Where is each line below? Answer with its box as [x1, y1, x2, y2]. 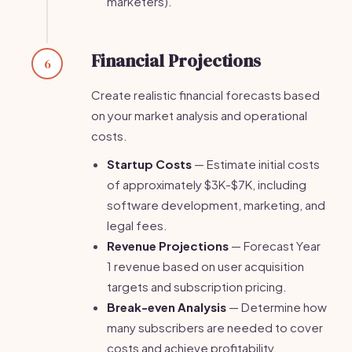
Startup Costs [107, 156, 192, 171]
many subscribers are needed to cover [107, 320, 323, 335]
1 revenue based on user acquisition [107, 258, 304, 273]
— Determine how [226, 299, 327, 314]
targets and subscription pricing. [107, 279, 287, 294]
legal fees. [107, 218, 167, 233]
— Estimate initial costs [192, 156, 320, 171]
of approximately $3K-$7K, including [107, 177, 306, 192]
